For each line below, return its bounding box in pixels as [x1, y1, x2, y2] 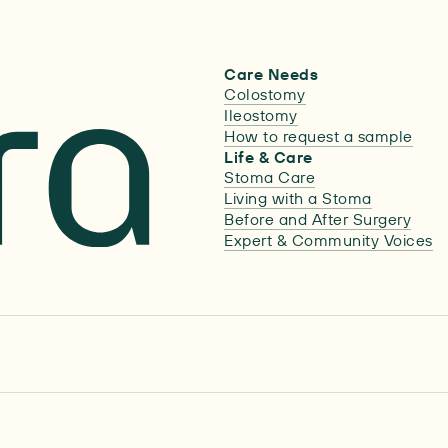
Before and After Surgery [224, 209, 411, 229]
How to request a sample [224, 126, 413, 146]
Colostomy [224, 84, 306, 104]
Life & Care [224, 147, 313, 167]
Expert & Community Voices [224, 230, 433, 250]
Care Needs [224, 64, 318, 84]
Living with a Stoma [224, 188, 372, 208]
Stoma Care [224, 167, 315, 187]
